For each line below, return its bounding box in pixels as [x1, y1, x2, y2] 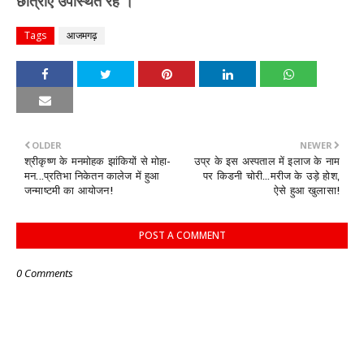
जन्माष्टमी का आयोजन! [24, 184, 113, 197]
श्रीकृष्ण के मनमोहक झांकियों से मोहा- [24, 154, 171, 167]
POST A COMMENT [138, 227, 226, 242]
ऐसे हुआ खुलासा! [274, 184, 340, 197]
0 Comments [16, 265, 73, 280]
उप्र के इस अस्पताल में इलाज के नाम [194, 154, 340, 167]
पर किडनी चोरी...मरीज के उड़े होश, [203, 169, 340, 182]
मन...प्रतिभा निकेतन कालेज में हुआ [24, 169, 160, 182]
